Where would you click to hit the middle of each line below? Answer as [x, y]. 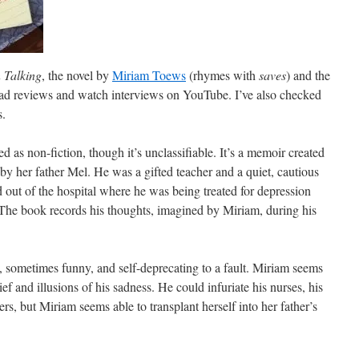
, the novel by [77, 75]
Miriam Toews [149, 75]
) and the [308, 75]
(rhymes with [222, 75]
